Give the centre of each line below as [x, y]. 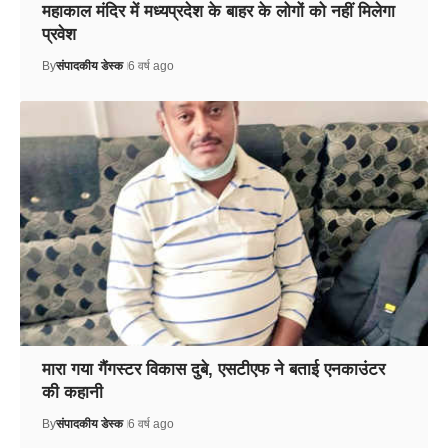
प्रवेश [58, 34]
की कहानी [72, 392]
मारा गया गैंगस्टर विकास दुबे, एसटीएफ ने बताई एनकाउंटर [213, 369]
